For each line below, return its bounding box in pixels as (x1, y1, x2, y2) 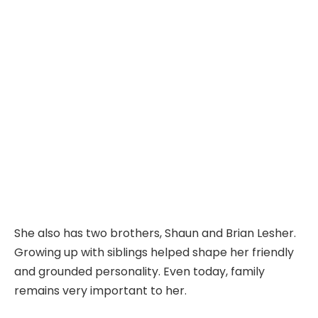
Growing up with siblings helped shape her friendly (14, 244, 294, 261)
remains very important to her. (14, 283, 187, 300)
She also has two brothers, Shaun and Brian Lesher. (14, 225, 296, 242)
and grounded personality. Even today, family (14, 263, 265, 280)
